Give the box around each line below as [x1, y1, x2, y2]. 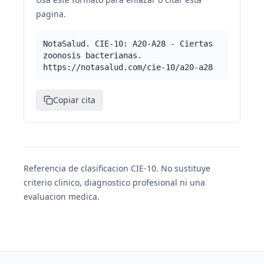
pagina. [36, 8, 66, 19]
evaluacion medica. [24, 191, 100, 202]
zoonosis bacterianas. [43, 51, 142, 60]
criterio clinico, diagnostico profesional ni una [24, 177, 205, 188]
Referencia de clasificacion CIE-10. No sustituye [24, 163, 210, 174]
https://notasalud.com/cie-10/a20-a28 [43, 62, 213, 72]
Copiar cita [53, 94, 95, 105]
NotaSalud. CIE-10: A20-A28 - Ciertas [43, 39, 213, 48]
